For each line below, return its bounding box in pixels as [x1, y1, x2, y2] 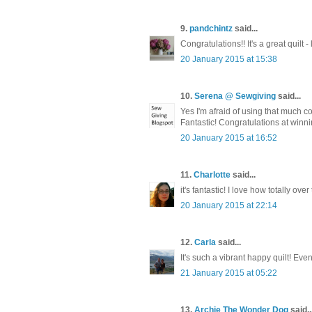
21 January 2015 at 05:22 [180, 267, 277, 278]
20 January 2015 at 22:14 [180, 200, 277, 210]
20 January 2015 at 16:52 [180, 132, 277, 143]
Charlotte [194, 169, 231, 180]
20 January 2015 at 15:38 [180, 54, 277, 64]
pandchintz [189, 23, 233, 33]
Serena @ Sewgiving [194, 91, 276, 101]
